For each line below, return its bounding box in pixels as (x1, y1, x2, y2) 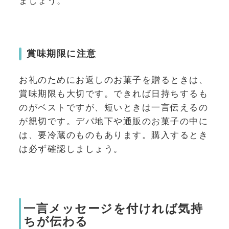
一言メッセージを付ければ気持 (24, 202, 203, 215)
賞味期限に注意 (27, 48, 97, 59)
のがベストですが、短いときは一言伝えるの (19, 102, 208, 113)
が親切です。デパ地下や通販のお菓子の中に (19, 116, 208, 127)
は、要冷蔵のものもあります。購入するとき (19, 130, 208, 141)
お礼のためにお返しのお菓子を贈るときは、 (19, 75, 208, 85)
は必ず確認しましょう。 (19, 144, 123, 154)
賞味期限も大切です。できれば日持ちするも (19, 88, 208, 99)
